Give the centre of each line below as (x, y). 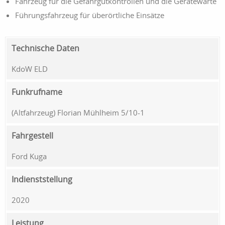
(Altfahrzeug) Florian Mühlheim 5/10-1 (78, 112)
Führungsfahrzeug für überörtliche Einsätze (90, 15)
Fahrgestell (32, 135)
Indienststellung (42, 180)
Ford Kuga (29, 156)
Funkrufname (37, 92)
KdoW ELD (30, 69)
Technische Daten (45, 48)
